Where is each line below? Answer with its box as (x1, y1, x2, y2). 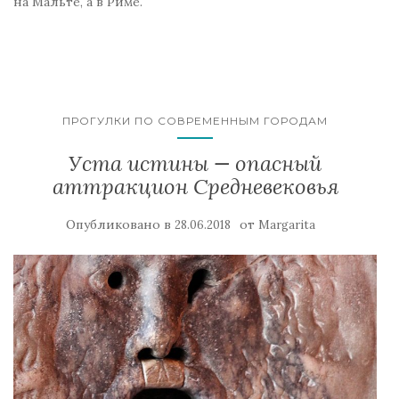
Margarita (258, 216, 315, 232)
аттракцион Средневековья (52, 172, 338, 200)
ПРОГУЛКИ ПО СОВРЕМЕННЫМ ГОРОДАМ (62, 113, 328, 127)
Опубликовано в (66, 216, 175, 232)
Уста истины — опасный (69, 149, 322, 177)
